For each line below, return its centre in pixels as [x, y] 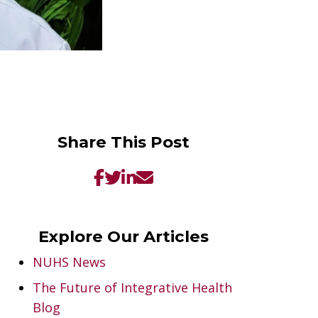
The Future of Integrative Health [132, 287]
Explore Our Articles [124, 236]
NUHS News [69, 262]
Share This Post [124, 142]
